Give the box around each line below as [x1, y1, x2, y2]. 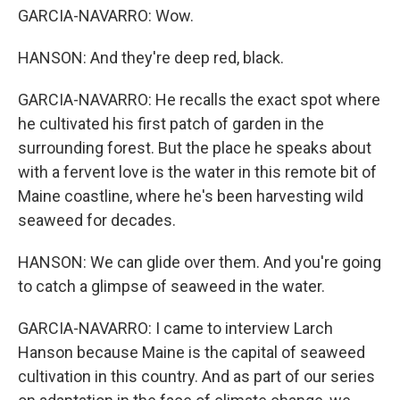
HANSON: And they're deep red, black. [18, 48, 284, 67]
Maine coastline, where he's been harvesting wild [18, 187, 363, 205]
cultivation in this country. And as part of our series [18, 367, 375, 386]
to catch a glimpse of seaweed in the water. [18, 277, 325, 296]
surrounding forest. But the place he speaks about [18, 138, 371, 157]
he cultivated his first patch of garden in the [18, 114, 324, 133]
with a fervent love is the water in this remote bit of [18, 162, 377, 181]
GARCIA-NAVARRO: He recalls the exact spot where [18, 90, 380, 109]
